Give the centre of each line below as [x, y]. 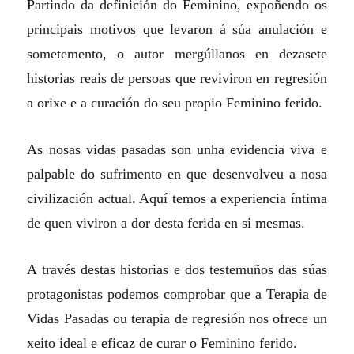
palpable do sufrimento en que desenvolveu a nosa [177, 173]
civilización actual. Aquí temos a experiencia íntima [177, 198]
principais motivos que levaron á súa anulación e [177, 29]
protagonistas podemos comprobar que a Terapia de [177, 294]
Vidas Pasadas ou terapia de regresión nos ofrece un [177, 318]
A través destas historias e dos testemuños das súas [177, 269]
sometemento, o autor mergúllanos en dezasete [177, 53]
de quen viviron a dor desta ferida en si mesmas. [166, 222]
